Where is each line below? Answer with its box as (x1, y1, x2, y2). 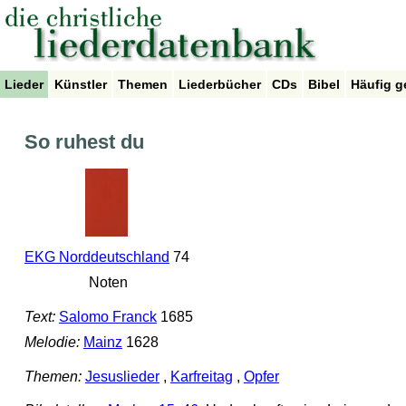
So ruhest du (24, 130, 144, 154)
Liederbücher (179, 77, 261, 92)
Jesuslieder (84, 368, 159, 384)
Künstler (54, 77, 107, 92)
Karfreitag (169, 368, 233, 384)
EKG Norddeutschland (24, 249, 169, 266)
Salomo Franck (58, 309, 157, 325)
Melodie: (24, 334, 80, 351)
